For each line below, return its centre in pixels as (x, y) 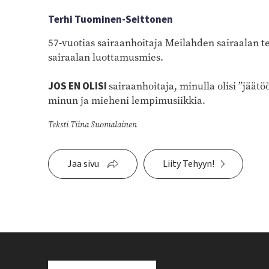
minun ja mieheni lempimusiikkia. (127, 100)
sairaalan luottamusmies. (106, 57)
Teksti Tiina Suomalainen (92, 124)
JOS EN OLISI (78, 86)
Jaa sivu (83, 164)
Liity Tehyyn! (189, 164)
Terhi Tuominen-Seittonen (110, 20)
